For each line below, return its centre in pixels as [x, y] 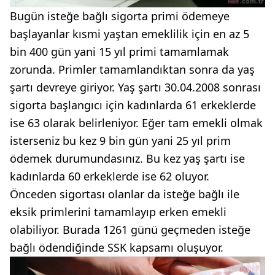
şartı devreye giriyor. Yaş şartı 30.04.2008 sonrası [135, 87]
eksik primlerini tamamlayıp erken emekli [118, 211]
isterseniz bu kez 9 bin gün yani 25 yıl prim [120, 140]
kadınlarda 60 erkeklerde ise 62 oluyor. [110, 176]
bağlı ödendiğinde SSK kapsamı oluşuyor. [117, 247]
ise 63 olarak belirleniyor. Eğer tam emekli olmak [136, 122]
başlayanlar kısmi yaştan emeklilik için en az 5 [130, 33]
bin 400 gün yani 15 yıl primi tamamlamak [119, 51]
